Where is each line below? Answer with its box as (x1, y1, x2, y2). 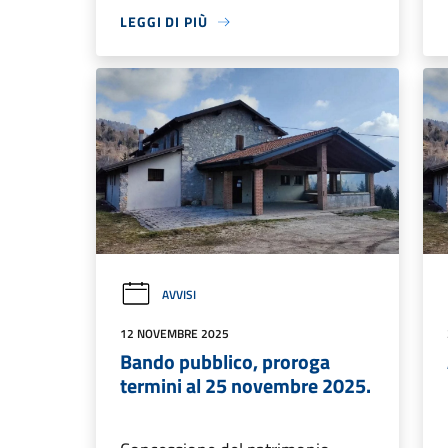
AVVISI (162, 284, 196, 304)
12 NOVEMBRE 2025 (120, 323, 229, 343)
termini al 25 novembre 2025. (120, 369, 371, 401)
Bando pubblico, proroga (120, 345, 330, 377)
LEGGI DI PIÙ (120, 11, 208, 33)
